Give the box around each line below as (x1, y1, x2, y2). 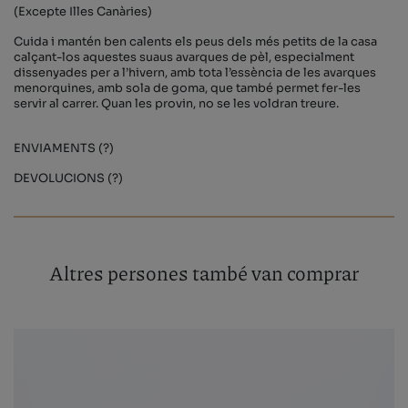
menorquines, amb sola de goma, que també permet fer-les (14, 81, 361, 97)
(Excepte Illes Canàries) (14, 5, 152, 20)
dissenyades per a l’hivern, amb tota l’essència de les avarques (14, 66, 376, 81)
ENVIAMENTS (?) (14, 141, 114, 157)
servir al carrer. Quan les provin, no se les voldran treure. (14, 97, 339, 112)
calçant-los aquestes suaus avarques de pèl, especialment (14, 50, 354, 66)
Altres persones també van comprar (49, 259, 359, 288)
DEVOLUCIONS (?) (14, 171, 123, 187)
